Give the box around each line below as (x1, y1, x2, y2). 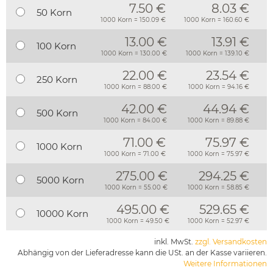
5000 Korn (37, 174, 84, 186)
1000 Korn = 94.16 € (188, 83, 249, 91)
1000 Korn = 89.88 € (188, 116, 249, 125)
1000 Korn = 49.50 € (107, 217, 169, 225)
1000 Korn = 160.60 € (184, 16, 249, 24)
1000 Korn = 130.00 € (101, 49, 167, 58)
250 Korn (37, 74, 77, 86)
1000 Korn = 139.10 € (186, 49, 249, 58)
